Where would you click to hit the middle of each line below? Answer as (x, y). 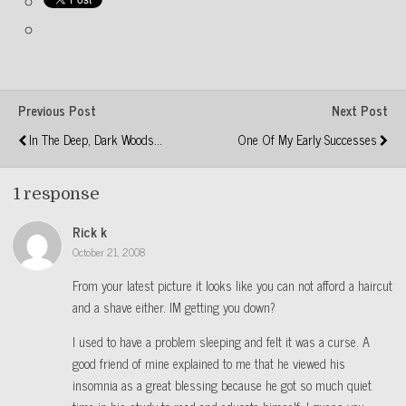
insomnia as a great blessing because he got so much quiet (222, 385)
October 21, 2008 (109, 252)
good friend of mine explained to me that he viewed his (209, 363)
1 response (57, 194)
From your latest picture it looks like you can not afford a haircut (232, 285)
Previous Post (57, 110)
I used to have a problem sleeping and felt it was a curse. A (221, 341)
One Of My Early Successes (307, 139)
